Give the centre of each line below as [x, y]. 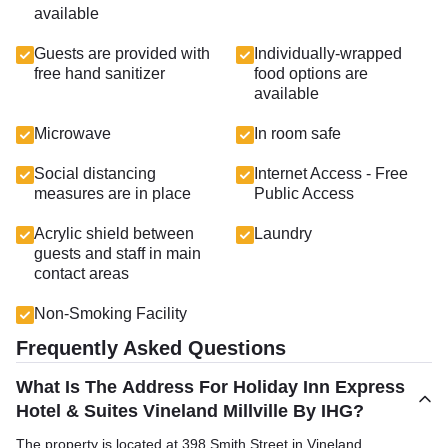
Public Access [304, 193]
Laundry [283, 233]
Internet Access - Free [331, 173]
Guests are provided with [122, 53]
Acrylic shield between [114, 233]
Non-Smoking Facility [110, 313]
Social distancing [95, 173]
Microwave [72, 133]
